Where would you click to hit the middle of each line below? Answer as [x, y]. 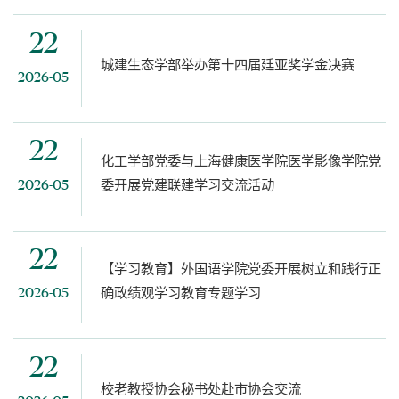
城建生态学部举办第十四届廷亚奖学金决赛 [227, 65]
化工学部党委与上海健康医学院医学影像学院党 [240, 161]
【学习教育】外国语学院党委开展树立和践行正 [240, 269]
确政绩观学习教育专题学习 [180, 293]
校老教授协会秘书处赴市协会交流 [200, 389]
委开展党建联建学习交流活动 [187, 185]
